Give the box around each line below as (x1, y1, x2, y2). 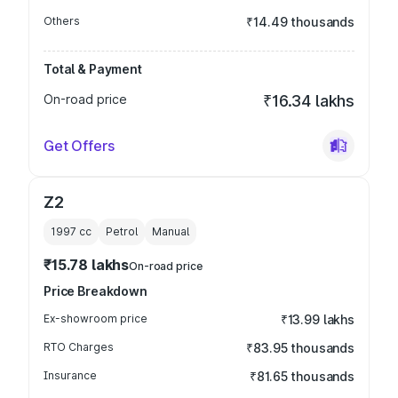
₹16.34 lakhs (263, 92, 354, 110)
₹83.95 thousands (246, 340, 354, 355)
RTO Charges (44, 340, 114, 354)
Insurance (44, 369, 97, 382)
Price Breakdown (44, 283, 147, 298)
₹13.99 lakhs (280, 312, 354, 327)
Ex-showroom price (44, 312, 147, 325)
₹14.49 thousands (246, 14, 354, 29)
